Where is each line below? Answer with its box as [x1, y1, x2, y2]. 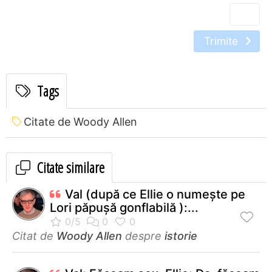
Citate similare [34, 157, 104, 177]
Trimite [204, 34, 241, 47]
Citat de [12, 229, 56, 242]
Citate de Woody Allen [24, 115, 137, 128]
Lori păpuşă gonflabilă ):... [50, 200, 199, 215]
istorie [165, 229, 197, 242]
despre [122, 229, 165, 242]
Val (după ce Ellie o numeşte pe [65, 186, 245, 202]
